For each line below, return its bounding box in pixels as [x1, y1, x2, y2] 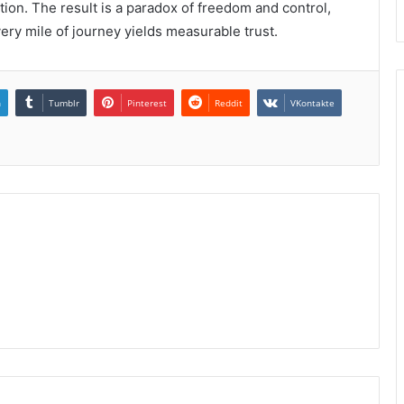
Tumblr [49, 96, 79, 109]
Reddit [215, 96, 243, 109]
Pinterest [127, 96, 167, 109]
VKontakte [290, 96, 335, 109]
